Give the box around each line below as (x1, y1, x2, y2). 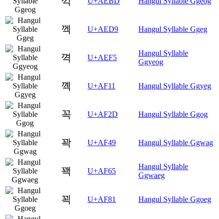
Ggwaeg (138, 171, 165, 179)
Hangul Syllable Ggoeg (138, 195, 211, 203)
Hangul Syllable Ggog (138, 109, 208, 118)
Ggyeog (138, 57, 163, 66)
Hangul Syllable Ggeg (138, 24, 207, 33)
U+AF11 (88, 81, 115, 90)
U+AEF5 (88, 53, 117, 62)
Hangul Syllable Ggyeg (138, 81, 211, 90)
